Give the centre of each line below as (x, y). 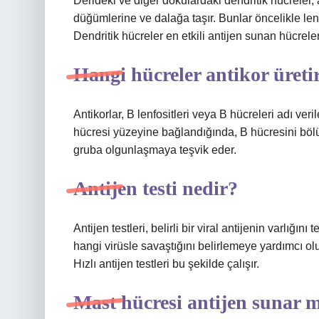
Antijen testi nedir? (156, 188)
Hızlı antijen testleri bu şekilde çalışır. (166, 264)
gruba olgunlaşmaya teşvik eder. (155, 150)
